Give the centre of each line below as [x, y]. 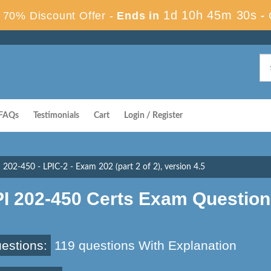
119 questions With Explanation [144, 245]
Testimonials [56, 116]
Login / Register [153, 116]
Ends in [138, 16]
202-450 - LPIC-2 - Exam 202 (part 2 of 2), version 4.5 [104, 167]
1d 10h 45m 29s [210, 15]
